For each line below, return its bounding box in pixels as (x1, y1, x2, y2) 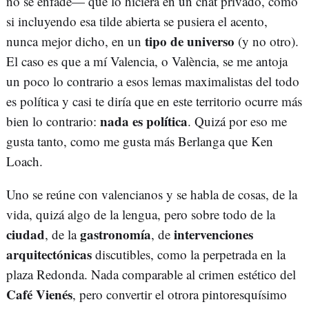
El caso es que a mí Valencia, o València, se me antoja (6, 52, 288, 70)
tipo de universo (141, 32, 235, 51)
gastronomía (80, 225, 151, 244)
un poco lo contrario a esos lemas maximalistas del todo (6, 72, 299, 90)
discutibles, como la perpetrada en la (92, 246, 286, 263)
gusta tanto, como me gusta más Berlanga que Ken (6, 132, 273, 150)
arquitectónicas (6, 245, 92, 264)
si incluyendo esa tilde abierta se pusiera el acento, (6, 12, 268, 30)
